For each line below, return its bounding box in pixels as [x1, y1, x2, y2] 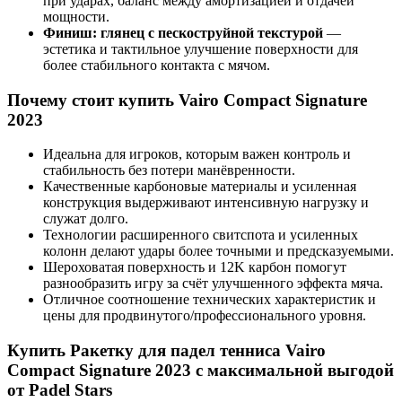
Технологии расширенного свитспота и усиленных [43, 227, 358, 243]
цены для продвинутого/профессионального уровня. [43, 308, 366, 324]
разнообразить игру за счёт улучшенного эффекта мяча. [43, 275, 383, 292]
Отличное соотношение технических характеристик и [43, 292, 376, 308]
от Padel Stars [7, 380, 112, 400]
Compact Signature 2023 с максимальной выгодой [7, 361, 394, 380]
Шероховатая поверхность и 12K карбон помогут [43, 259, 346, 275]
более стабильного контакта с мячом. [43, 57, 270, 73]
